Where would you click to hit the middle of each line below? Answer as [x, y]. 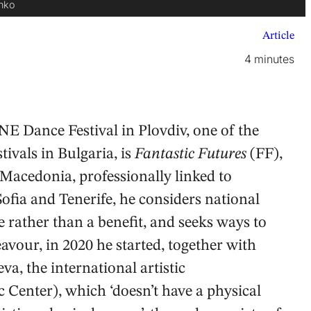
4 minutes [269, 59]
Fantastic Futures [191, 154]
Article [278, 36]
